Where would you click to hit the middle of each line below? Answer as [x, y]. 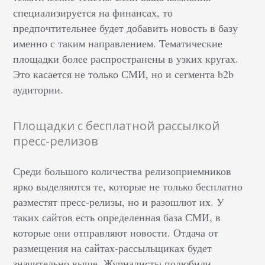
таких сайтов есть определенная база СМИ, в [117, 217]
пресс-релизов [56, 141]
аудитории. [38, 90]
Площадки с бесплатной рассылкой [117, 126]
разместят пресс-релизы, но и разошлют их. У [119, 202]
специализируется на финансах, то [93, 13]
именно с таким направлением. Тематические [118, 43]
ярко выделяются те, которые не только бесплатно [128, 187]
